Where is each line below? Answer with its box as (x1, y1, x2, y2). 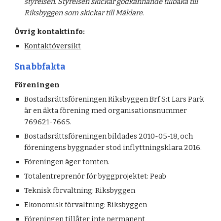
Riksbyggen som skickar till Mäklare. (24, 8, 145, 17)
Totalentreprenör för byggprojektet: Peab (24, 172, 167, 181)
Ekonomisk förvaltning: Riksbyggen (24, 200, 147, 209)
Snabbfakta (14, 62, 66, 72)
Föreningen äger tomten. (24, 157, 110, 166)
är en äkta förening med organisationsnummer (24, 106, 187, 115)
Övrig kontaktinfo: (14, 27, 85, 36)
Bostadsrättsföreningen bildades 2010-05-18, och (24, 132, 193, 141)
